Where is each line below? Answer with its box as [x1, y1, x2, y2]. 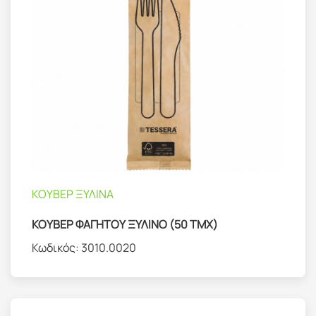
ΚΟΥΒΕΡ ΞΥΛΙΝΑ [32, 186, 114, 202]
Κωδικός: [32, 240, 81, 256]
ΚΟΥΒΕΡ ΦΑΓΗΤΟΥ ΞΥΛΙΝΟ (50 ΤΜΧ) [32, 217, 218, 233]
